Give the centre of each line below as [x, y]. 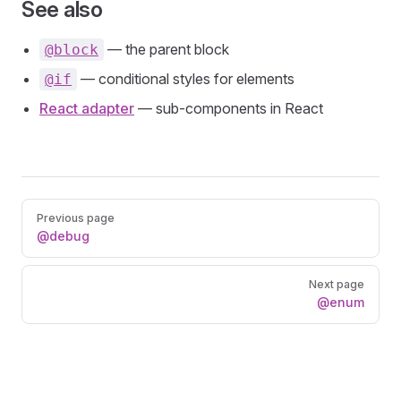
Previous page [76, 218]
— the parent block [166, 49]
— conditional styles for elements [186, 79]
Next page [337, 284]
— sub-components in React [229, 108]
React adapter [87, 108]
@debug [63, 236]
